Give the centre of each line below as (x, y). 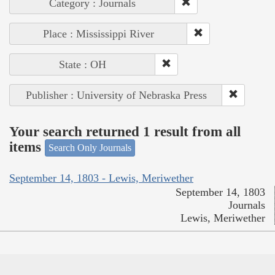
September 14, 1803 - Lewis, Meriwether (101, 178)
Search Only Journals (90, 148)
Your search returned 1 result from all (125, 131)
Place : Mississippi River (99, 34)
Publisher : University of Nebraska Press (116, 95)
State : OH (83, 65)
